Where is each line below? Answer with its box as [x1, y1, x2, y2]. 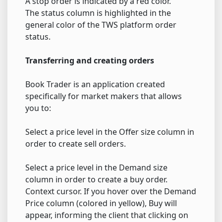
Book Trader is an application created [25, 79, 165, 90]
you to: [25, 103, 51, 114]
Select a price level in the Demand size [25, 162, 167, 173]
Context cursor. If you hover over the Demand [25, 186, 196, 197]
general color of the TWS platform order [25, 19, 176, 31]
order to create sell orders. [25, 138, 126, 150]
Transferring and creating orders [25, 55, 154, 66]
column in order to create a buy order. [25, 174, 167, 185]
